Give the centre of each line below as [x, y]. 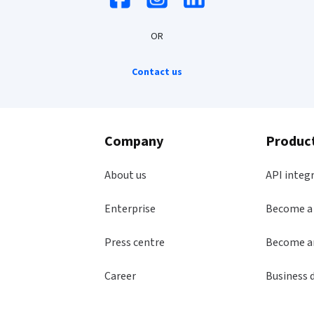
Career [121, 276]
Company [134, 142]
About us [126, 175]
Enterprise [130, 209]
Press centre [135, 243]
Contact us [157, 72]
